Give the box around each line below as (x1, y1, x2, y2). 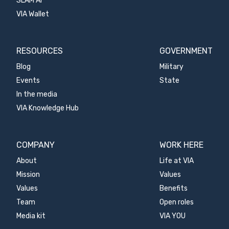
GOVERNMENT (159, 46, 213, 56)
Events (16, 76, 40, 85)
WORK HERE (159, 140, 203, 150)
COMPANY (16, 140, 55, 150)
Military (159, 62, 184, 72)
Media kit (16, 212, 46, 221)
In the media (16, 90, 58, 99)
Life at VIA (159, 156, 194, 166)
